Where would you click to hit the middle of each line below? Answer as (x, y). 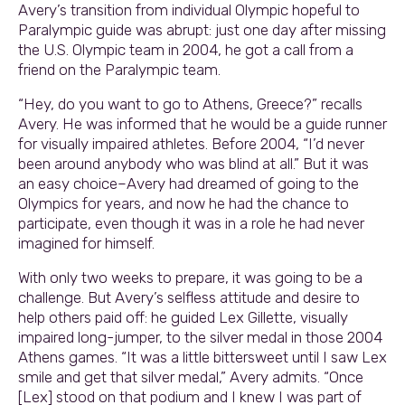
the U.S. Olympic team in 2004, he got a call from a (186, 49)
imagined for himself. (86, 243)
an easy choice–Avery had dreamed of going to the (188, 183)
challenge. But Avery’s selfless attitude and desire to (189, 297)
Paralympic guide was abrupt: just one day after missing (202, 29)
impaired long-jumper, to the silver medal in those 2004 (200, 337)
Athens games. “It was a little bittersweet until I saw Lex (202, 357)
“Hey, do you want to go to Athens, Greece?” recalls (190, 104)
